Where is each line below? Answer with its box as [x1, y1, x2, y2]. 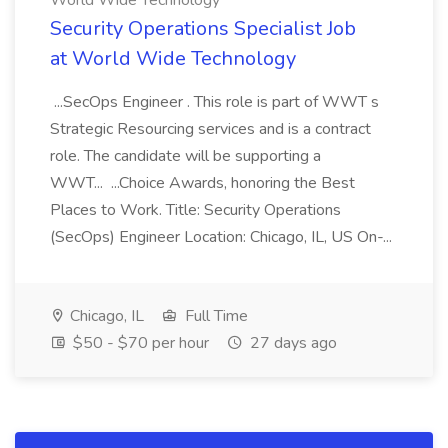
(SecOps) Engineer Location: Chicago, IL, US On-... [50, 226, 396, 248]
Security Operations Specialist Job [50, 15, 356, 42]
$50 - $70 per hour [69, 332, 209, 354]
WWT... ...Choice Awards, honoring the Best [50, 172, 355, 194]
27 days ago [246, 332, 337, 354]
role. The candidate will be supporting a [50, 145, 321, 167]
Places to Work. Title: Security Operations [50, 199, 341, 221]
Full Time [181, 305, 248, 327]
